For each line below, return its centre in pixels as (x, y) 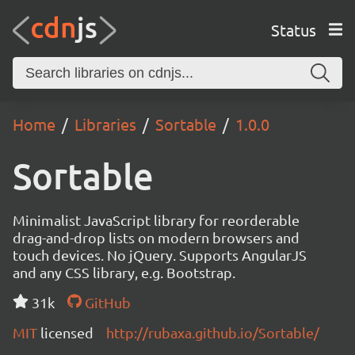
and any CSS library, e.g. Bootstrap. (124, 272)
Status (293, 29)
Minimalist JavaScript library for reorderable (156, 220)
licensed (67, 332)
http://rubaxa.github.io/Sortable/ (213, 332)
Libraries (105, 124)
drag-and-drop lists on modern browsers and (156, 237)
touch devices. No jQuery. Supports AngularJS (160, 255)
